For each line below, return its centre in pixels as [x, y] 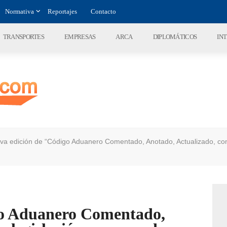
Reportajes [62, 11]
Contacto [103, 11]
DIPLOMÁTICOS [175, 37]
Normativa [20, 11]
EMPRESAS [80, 37]
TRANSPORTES [24, 37]
